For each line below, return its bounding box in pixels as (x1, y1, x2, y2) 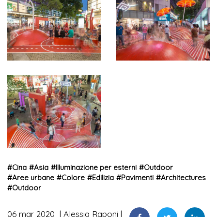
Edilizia (92, 173, 114, 183)
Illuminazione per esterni (56, 163, 137, 172)
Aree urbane (12, 173, 54, 183)
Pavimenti (121, 173, 154, 183)
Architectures (161, 173, 206, 183)
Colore (62, 173, 85, 183)
